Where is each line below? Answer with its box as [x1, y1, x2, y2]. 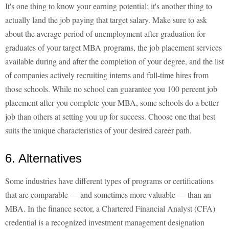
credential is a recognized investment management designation [5, 217, 204, 228]
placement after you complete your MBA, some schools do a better [5, 97, 219, 108]
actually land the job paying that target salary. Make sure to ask [5, 14, 207, 26]
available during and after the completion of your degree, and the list [5, 56, 224, 67]
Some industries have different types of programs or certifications [5, 175, 214, 187]
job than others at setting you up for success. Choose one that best [5, 111, 215, 122]
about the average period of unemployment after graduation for [5, 28, 205, 39]
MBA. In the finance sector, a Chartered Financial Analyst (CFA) [5, 203, 215, 214]
